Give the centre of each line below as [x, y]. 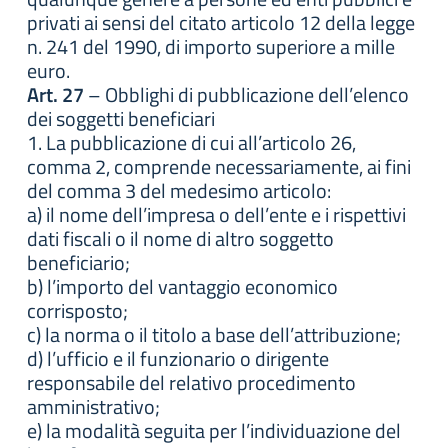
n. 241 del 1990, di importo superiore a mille [211, 46]
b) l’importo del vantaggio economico [182, 286]
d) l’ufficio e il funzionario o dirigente [178, 358]
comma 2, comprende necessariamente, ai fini [219, 166]
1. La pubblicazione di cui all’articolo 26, [191, 142]
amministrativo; [93, 406]
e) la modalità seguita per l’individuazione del [214, 430]
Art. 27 [55, 94]
